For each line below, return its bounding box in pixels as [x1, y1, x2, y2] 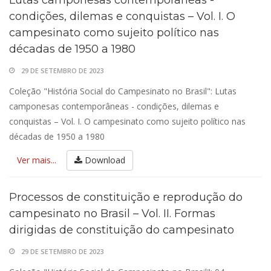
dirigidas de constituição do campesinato [9, 223, 234, 237]
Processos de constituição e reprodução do [9, 191, 243, 204]
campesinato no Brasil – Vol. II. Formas [9, 207, 215, 220]
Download [82, 154, 125, 166]
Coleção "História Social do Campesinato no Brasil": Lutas [9, 85, 237, 97]
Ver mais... [17, 154, 56, 166]
